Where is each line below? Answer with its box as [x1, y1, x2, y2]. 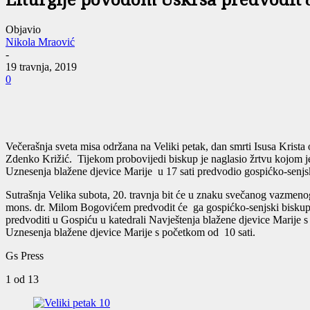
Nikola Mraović [6, 36, 75, 48]
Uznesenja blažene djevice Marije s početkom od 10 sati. [6, 226, 255, 239]
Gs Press [6, 250, 44, 262]
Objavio [6, 24, 41, 36]
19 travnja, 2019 [6, 61, 77, 73]
